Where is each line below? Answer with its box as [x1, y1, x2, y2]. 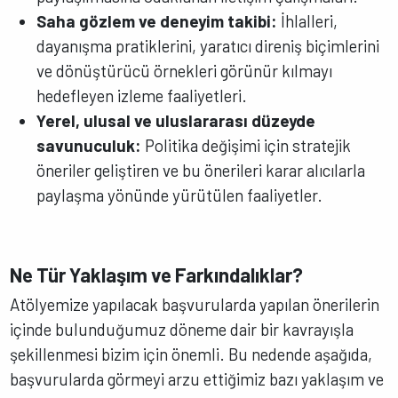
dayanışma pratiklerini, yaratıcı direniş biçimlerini [36, 36, 380, 56]
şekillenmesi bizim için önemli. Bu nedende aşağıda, [10, 344, 373, 365]
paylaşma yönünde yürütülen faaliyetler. [36, 185, 323, 205]
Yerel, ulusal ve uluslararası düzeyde [36, 110, 316, 131]
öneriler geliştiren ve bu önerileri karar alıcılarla [36, 160, 366, 180]
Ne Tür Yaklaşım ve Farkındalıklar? [10, 262, 304, 286]
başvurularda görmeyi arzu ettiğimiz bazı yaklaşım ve [10, 369, 385, 390]
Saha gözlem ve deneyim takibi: [36, 11, 278, 31]
